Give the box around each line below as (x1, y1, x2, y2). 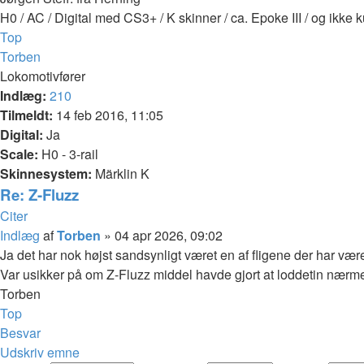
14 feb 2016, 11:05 (53, 105, 163, 124)
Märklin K (92, 163, 149, 183)
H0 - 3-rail (38, 144, 98, 163)
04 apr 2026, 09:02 (115, 225, 223, 245)
